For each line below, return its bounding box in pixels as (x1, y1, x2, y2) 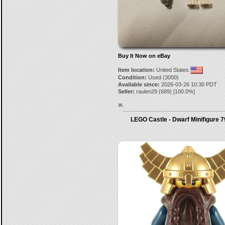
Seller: (118, 88, 135, 94)
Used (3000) (146, 74, 179, 80)
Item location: (118, 67, 155, 73)
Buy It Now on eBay (118, 53, 170, 59)
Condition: (118, 74, 147, 80)
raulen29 (136, 88, 157, 94)
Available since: (118, 81, 160, 87)
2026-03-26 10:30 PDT (159, 81, 217, 87)
